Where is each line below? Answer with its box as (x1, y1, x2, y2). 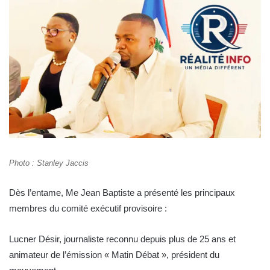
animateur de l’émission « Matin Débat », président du (9, 250, 219, 260)
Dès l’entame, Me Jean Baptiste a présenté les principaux (9, 187, 235, 198)
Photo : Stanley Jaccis (9, 159, 89, 168)
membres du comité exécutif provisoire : (9, 203, 167, 214)
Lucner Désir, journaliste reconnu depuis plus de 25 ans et (9, 234, 236, 245)
